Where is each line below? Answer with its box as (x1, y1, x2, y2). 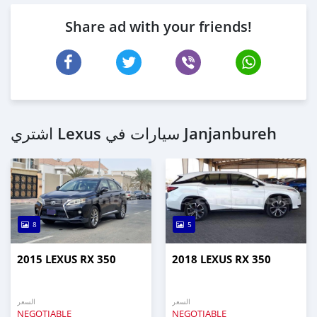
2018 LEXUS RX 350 (172, 252, 271, 267)
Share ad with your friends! (65, 17, 252, 36)
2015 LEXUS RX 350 (17, 252, 116, 267)
